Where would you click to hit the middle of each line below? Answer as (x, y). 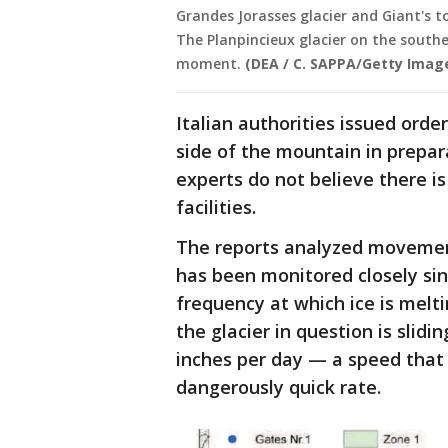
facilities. (218, 207)
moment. (208, 64)
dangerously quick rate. (281, 387)
